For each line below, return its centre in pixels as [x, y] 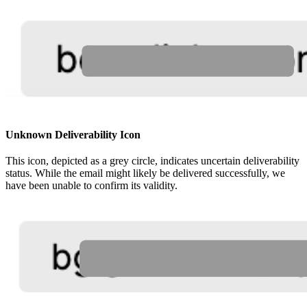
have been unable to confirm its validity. [91, 186]
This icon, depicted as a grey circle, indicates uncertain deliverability [152, 161]
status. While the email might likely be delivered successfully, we [145, 173]
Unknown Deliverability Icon [73, 135]
